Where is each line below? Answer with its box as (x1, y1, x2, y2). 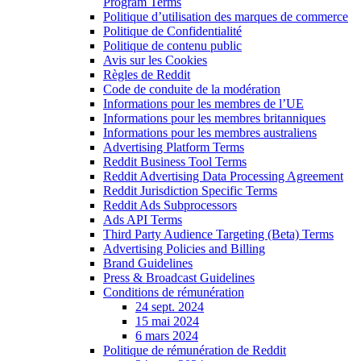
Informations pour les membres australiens (103, 125, 317, 139)
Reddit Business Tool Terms (103, 154, 247, 168)
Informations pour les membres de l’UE (103, 96, 304, 110)
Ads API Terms (103, 212, 182, 226)
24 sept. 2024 (135, 299, 204, 313)
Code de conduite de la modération (103, 81, 280, 96)
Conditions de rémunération (103, 284, 244, 299)
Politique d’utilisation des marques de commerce (103, 9, 348, 23)
